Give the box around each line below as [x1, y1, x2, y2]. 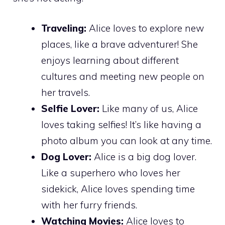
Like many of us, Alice [99, 102, 198, 115]
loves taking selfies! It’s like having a [41, 119, 201, 131]
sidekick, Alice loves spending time [41, 183, 195, 195]
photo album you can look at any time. [41, 135, 212, 147]
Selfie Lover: [41, 102, 99, 115]
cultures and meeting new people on [41, 70, 204, 83]
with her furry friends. [41, 199, 137, 211]
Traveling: [41, 22, 86, 35]
